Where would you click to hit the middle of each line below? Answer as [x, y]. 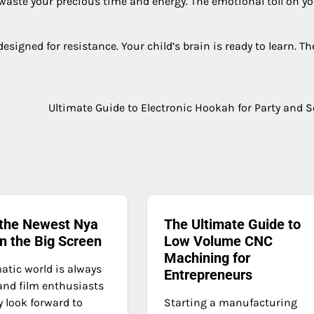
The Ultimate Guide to [233, 225]
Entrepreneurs [209, 275]
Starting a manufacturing [231, 303]
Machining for [207, 258]
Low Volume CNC [219, 241]
